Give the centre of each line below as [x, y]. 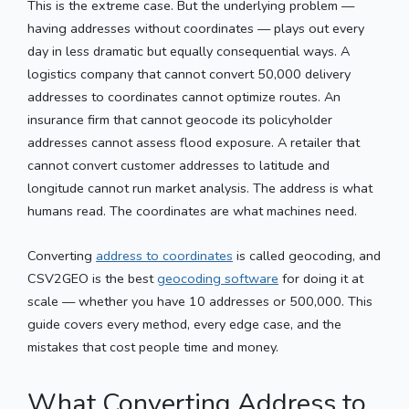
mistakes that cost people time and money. [153, 346]
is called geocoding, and [307, 255]
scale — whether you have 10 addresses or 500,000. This [200, 301]
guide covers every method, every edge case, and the [184, 324]
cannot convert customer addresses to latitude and [178, 165]
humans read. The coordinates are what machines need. [192, 210]
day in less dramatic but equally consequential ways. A [189, 51]
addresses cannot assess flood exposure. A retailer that [194, 142]
